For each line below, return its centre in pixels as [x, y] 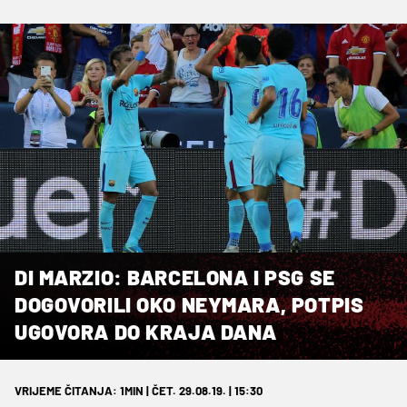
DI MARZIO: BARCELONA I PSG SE [175, 277]
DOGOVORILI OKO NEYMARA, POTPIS [189, 304]
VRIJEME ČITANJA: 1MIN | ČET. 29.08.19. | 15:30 [139, 390]
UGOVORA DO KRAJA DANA [146, 331]
